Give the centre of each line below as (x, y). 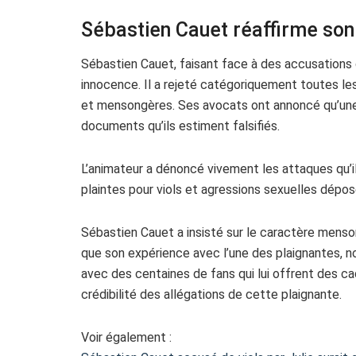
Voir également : (126, 337)
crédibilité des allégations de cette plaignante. (211, 294)
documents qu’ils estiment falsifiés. (180, 126)
